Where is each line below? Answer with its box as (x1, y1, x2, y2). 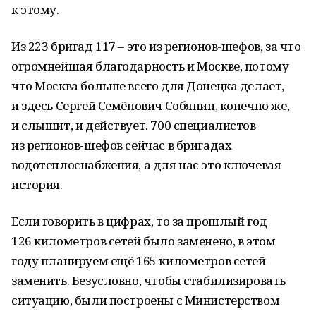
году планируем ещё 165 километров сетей (11, 253, 266, 269)
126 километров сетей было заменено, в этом (11, 233, 276, 249)
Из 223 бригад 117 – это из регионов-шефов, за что (11, 38, 301, 54)
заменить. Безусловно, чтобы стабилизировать (11, 272, 286, 288)
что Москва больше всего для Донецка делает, (11, 78, 284, 94)
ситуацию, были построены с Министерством (11, 292, 280, 308)
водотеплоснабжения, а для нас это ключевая (11, 157, 281, 173)
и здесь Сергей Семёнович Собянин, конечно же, (11, 97, 290, 114)
